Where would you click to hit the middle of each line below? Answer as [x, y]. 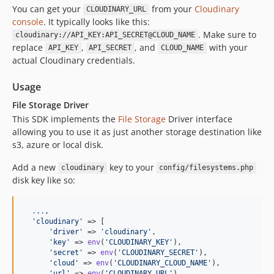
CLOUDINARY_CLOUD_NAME [162, 263]
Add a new [35, 167]
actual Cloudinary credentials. [74, 60]
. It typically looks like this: [97, 21]
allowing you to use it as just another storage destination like [137, 131]
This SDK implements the [65, 119]
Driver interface [199, 119]
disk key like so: [44, 180]
